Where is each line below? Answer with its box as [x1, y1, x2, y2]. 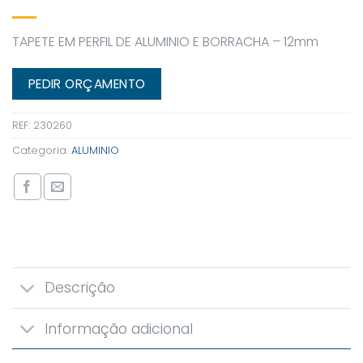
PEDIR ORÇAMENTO [28, 75, 146, 93]
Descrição [45, 278, 116, 298]
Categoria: [12, 143, 71, 157]
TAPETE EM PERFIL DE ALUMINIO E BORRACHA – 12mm [12, 32, 318, 51]
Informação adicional [45, 318, 194, 339]
